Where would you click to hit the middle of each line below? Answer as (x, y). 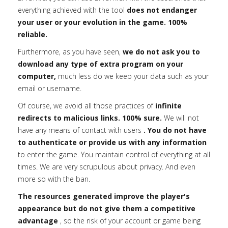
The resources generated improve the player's (104, 196)
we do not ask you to (161, 52)
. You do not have (175, 130)
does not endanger (162, 10)
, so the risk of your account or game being (129, 221)
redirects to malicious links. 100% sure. (90, 118)
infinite (168, 106)
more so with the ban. (54, 179)
